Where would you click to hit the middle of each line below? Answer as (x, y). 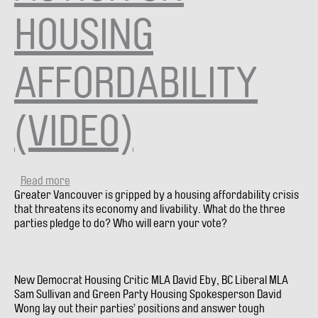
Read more (45, 180)
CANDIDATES (98, 237)
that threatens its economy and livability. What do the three (150, 209)
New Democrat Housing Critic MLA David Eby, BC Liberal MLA (151, 280)
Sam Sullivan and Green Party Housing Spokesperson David (148, 294)
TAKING (87, 280)
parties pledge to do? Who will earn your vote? (121, 223)
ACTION (87, 294)
